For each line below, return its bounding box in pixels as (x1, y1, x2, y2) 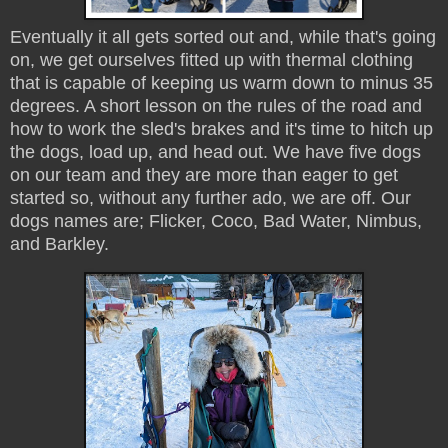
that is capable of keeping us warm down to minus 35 (10, 72, 433, 93)
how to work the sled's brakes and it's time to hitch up (10, 118, 433, 139)
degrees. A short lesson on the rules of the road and (10, 95, 422, 116)
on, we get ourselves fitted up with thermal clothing (10, 49, 413, 70)
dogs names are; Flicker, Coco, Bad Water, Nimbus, (10, 210, 422, 231)
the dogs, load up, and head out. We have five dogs (10, 141, 421, 162)
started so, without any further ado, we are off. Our (10, 187, 411, 208)
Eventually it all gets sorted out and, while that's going (10, 26, 436, 47)
